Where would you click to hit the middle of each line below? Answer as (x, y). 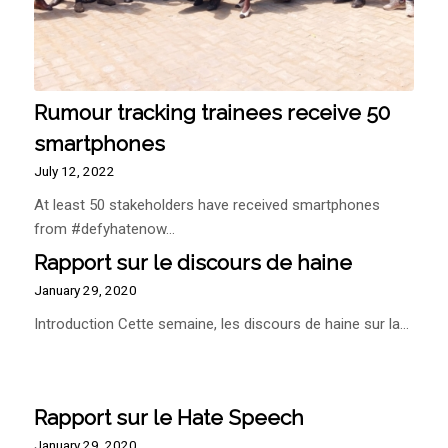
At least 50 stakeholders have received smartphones (206, 205)
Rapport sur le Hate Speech (168, 418)
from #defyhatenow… (104, 229)
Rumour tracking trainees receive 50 (211, 113)
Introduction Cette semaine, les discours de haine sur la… (221, 324)
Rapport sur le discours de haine (192, 263)
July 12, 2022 (74, 171)
